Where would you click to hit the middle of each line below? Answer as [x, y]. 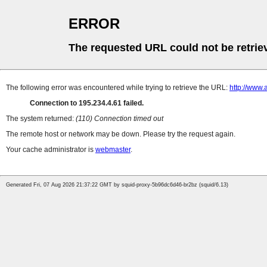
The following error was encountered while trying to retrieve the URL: [118, 88]
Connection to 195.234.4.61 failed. [87, 103]
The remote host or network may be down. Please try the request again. [121, 134]
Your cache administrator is [51, 150]
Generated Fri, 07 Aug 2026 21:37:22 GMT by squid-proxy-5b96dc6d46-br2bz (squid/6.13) [117, 185]
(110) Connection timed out [119, 119]
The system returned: [41, 119]
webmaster [113, 150]
